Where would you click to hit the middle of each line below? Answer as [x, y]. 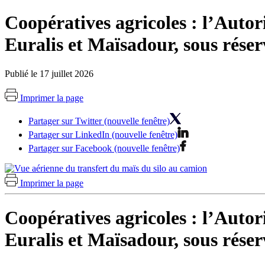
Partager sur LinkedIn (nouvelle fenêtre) [103, 134]
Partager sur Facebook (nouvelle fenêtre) [104, 148]
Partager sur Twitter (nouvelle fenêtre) [99, 121]
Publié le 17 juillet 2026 [49, 73]
